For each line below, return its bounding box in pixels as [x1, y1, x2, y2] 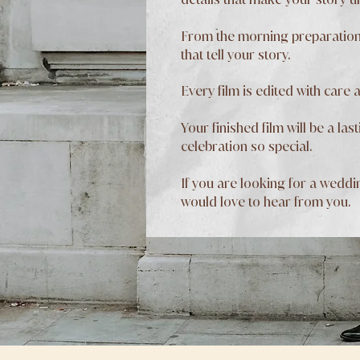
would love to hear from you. [181, 193, 350, 211]
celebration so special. [181, 137, 312, 155]
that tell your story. [181, 46, 290, 63]
